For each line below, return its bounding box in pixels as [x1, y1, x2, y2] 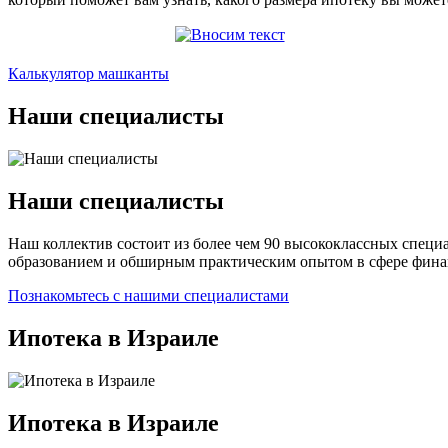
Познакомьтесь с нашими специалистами [8, 287, 289, 305]
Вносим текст [180, 46, 279, 64]
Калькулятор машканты [8, 65, 169, 83]
